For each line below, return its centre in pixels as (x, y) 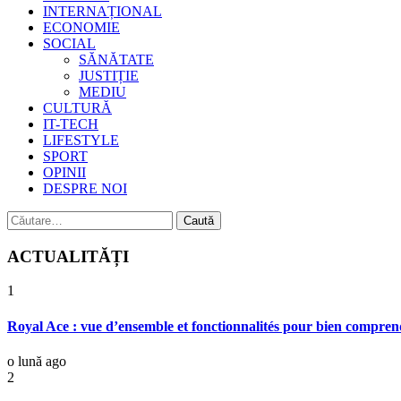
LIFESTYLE (81, 140)
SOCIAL (69, 43)
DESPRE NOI (85, 188)
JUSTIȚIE (109, 76)
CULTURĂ (77, 108)
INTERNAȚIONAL (102, 11)
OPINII (64, 172)
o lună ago (37, 361)
